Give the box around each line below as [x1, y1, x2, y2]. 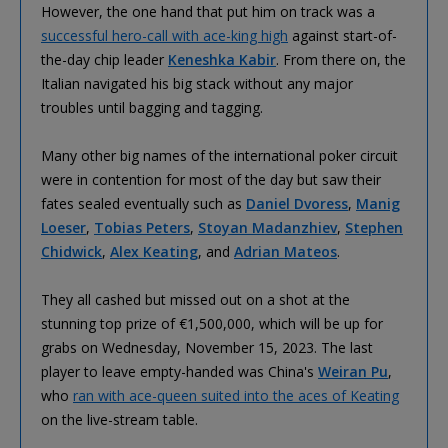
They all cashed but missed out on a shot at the [41, 289, 350, 309]
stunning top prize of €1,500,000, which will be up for [41, 313, 383, 333]
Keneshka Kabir [168, 49, 276, 69]
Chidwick [41, 241, 102, 261]
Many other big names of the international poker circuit [41, 145, 398, 165]
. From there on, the [276, 49, 406, 69]
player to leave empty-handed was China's [41, 361, 318, 381]
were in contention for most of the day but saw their [41, 169, 381, 189]
